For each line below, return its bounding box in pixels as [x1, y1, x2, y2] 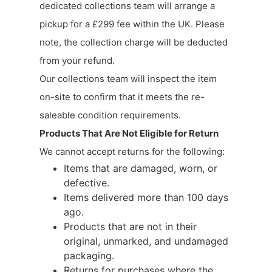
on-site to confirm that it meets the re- [39, 90, 205, 103]
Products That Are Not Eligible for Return [39, 127, 219, 139]
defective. [64, 176, 109, 189]
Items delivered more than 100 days [64, 191, 228, 203]
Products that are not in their [64, 220, 197, 233]
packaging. [64, 249, 114, 262]
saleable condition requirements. [39, 109, 181, 121]
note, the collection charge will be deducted [39, 36, 228, 48]
